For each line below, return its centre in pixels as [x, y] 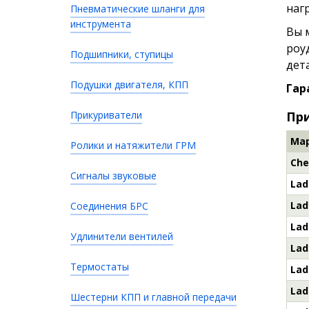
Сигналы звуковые [113, 176]
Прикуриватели [106, 115]
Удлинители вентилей [122, 236]
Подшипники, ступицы [122, 54]
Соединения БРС [109, 206]
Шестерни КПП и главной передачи [153, 297]
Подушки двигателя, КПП [129, 84]
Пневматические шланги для [138, 9]
